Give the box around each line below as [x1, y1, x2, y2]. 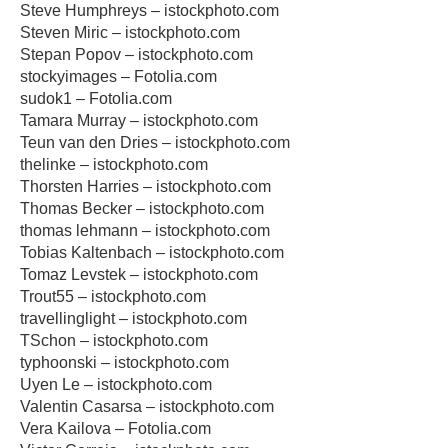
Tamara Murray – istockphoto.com [20, 112, 258, 129]
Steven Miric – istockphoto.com [20, 24, 240, 41]
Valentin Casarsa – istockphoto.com [20, 398, 274, 415]
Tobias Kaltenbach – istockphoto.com [20, 244, 284, 261]
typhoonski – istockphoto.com [20, 354, 229, 371]
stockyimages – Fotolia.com [20, 68, 217, 85]
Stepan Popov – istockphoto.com [20, 46, 253, 63]
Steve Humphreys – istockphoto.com [20, 2, 279, 19]
